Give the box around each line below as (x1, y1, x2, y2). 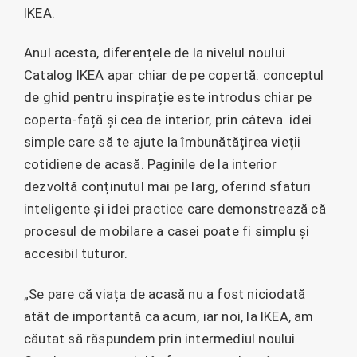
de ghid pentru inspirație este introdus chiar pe (24, 89, 312, 106)
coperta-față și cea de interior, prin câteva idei (24, 112, 312, 128)
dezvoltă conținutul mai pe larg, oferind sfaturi (24, 178, 312, 195)
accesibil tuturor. (24, 245, 128, 262)
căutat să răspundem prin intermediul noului (24, 330, 296, 347)
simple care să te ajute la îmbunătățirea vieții (24, 134, 301, 151)
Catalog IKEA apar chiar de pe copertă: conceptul (24, 67, 324, 84)
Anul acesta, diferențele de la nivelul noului (24, 45, 286, 61)
